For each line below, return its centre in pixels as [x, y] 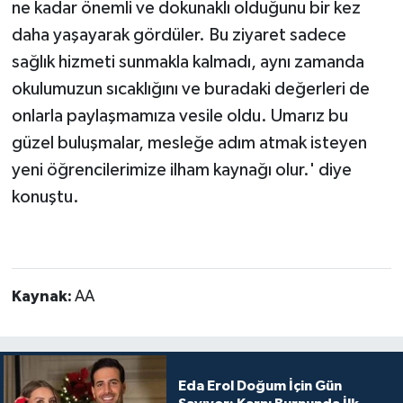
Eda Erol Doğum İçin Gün [260, 386]
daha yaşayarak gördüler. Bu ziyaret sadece [179, 36]
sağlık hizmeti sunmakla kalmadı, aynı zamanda [188, 63]
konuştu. [45, 197]
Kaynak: [43, 297]
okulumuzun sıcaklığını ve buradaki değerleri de [190, 90]
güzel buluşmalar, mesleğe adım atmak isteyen [189, 143]
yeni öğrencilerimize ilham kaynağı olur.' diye [181, 170]
